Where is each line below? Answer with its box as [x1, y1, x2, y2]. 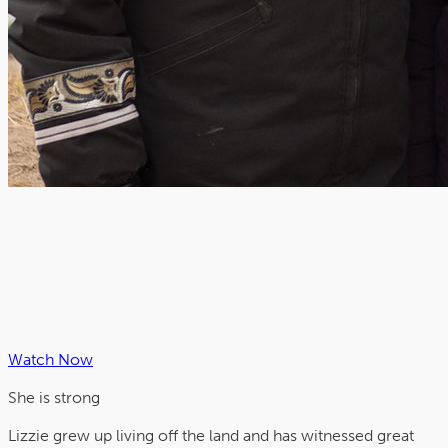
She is [8, 388, 54, 408]
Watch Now [8, 350, 93, 370]
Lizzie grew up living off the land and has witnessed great [8, 426, 414, 446]
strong [54, 388, 100, 408]
